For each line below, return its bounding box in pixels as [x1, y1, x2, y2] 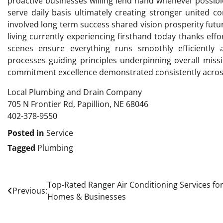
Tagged [7, 142, 37, 153]
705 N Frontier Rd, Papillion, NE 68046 [7, 98, 148, 110]
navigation [7, 197, 69, 213]
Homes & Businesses [47, 191, 126, 202]
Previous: [12, 185, 47, 196]
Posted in [7, 127, 46, 138]
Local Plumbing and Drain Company [7, 86, 142, 98]
